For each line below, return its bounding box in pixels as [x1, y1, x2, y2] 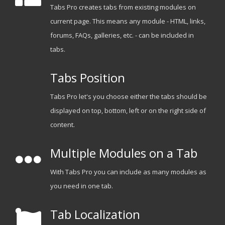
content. [50, 120, 75, 130]
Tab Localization [50, 206, 140, 223]
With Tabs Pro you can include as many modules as [50, 167, 206, 177]
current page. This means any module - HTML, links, [50, 17, 205, 26]
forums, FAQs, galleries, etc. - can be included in [50, 31, 194, 40]
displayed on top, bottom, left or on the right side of [50, 106, 206, 116]
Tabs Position [50, 69, 125, 86]
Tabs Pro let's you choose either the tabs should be [50, 92, 207, 101]
